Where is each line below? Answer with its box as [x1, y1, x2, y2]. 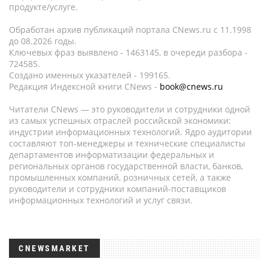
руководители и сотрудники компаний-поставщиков [9, 183, 226, 194]
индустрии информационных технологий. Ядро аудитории [9, 126, 252, 138]
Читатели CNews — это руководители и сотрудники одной [9, 103, 250, 115]
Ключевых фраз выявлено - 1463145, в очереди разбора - [9, 47, 248, 58]
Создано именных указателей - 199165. [9, 69, 170, 81]
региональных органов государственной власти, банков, [9, 160, 243, 172]
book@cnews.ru [160, 81, 223, 92]
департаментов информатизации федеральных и [9, 149, 214, 160]
